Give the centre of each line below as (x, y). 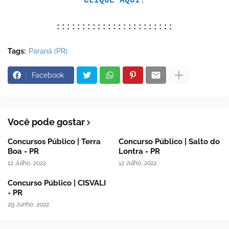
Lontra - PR (139, 152)
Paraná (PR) (48, 51)
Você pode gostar (46, 122)
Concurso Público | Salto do (169, 142)
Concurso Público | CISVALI (57, 183)
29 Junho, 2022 (28, 205)
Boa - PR (23, 152)
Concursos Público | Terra (54, 142)
